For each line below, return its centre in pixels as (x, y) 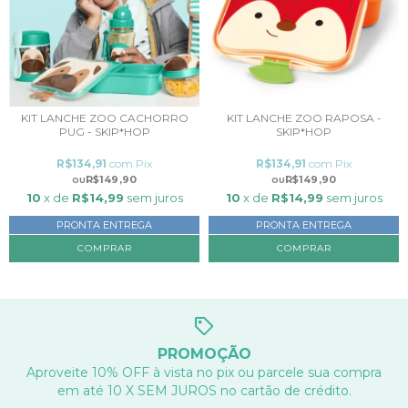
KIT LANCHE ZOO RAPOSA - (304, 118)
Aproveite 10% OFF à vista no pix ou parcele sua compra (204, 372)
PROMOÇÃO (204, 353)
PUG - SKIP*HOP (104, 132)
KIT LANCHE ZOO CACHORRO (104, 118)
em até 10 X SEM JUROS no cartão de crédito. (204, 390)
